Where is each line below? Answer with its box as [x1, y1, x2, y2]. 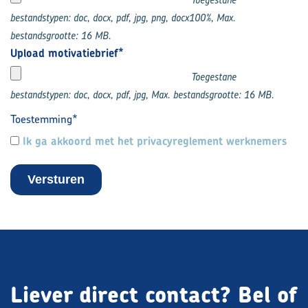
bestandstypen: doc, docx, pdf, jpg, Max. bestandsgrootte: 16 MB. [10, 88, 274, 102]
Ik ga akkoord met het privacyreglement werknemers [23, 134, 287, 149]
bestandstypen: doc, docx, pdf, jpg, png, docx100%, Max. [10, 11, 236, 25]
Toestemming [10, 112, 72, 126]
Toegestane [191, 70, 236, 84]
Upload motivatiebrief [10, 46, 118, 61]
